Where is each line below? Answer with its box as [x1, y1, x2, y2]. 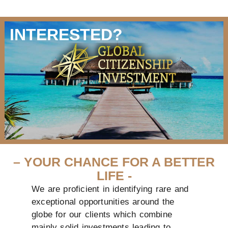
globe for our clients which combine [32, 209, 172, 219]
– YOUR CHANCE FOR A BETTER [13, 154, 215, 169]
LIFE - [96, 168, 132, 183]
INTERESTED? [10, 25, 123, 44]
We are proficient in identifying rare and [32, 184, 189, 194]
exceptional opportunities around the [32, 196, 175, 207]
